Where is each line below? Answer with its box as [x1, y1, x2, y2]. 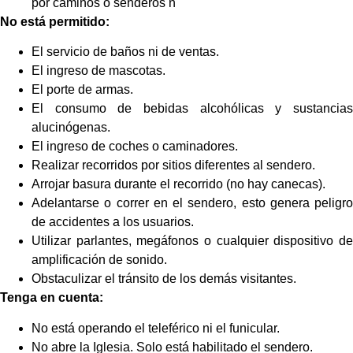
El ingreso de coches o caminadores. [32, 139, 238, 154]
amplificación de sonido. [32, 253, 167, 267]
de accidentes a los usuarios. [32, 215, 194, 229]
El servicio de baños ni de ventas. [32, 45, 219, 59]
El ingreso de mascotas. [32, 64, 165, 78]
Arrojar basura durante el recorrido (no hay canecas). [32, 177, 325, 191]
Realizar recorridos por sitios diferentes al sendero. [32, 158, 315, 173]
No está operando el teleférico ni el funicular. [32, 321, 280, 335]
